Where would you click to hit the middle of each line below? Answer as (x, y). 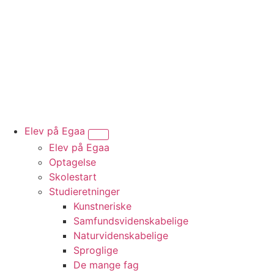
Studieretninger (84, 191)
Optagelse (72, 162)
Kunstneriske (102, 206)
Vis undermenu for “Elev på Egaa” (176, 141)
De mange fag (106, 265)
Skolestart (73, 176)
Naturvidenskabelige (121, 235)
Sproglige (96, 250)
